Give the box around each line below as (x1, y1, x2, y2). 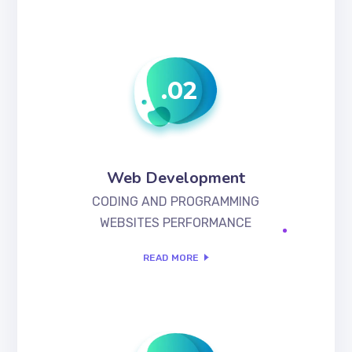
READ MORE (142, 252, 200, 264)
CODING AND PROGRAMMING (92, 193, 260, 209)
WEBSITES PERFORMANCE (100, 214, 252, 230)
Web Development (106, 167, 245, 189)
